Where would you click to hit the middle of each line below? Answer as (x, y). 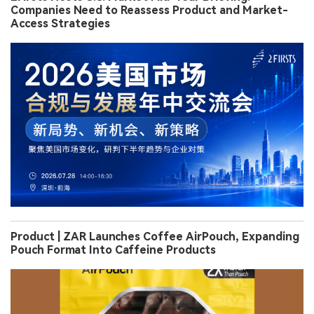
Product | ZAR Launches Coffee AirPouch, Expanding (155, 237)
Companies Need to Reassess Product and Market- (149, 11)
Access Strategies (60, 24)
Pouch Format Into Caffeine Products (113, 250)
